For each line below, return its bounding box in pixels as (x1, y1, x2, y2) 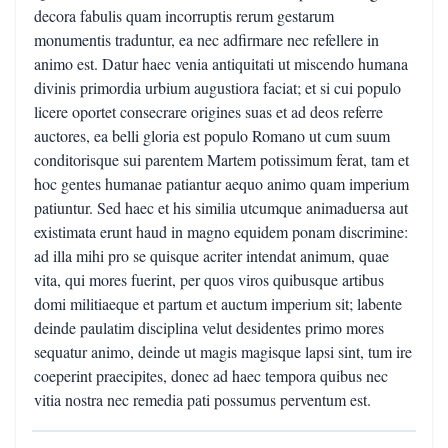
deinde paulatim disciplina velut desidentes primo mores (34, 317, 384, 338)
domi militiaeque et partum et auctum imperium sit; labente (34, 293, 402, 314)
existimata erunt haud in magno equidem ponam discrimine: (34, 221, 408, 242)
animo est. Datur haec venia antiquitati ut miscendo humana (34, 53, 408, 74)
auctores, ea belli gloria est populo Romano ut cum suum (34, 125, 390, 146)
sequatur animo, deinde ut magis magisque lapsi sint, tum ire (34, 341, 412, 362)
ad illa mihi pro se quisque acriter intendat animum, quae (34, 245, 389, 266)
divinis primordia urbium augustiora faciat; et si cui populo (34, 77, 401, 98)
